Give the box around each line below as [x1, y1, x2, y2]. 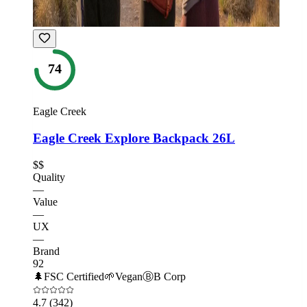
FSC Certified [44, 270, 104, 282]
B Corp [153, 270, 186, 282]
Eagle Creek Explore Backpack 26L [33, 131, 235, 146]
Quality [33, 171, 65, 183]
